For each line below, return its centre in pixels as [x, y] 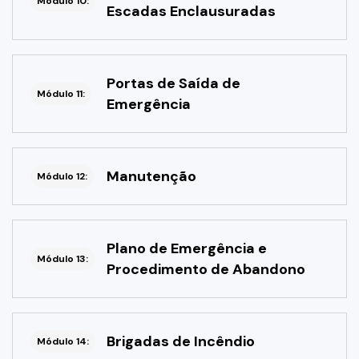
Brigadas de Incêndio [181, 342]
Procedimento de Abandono [206, 270]
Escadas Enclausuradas [191, 12]
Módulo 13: [63, 259]
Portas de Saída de [173, 84]
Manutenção [151, 177]
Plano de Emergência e [187, 249]
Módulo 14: [63, 342]
